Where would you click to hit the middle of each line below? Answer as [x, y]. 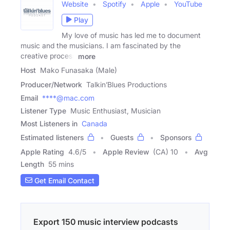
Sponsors [176, 138]
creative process [48, 55]
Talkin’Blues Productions [127, 85]
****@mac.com [68, 98]
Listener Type [43, 111]
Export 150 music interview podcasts [106, 222]
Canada [94, 124]
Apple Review [126, 152]
